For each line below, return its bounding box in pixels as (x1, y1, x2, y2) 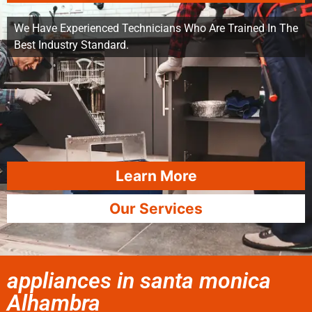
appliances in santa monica (7, 267, 271, 294)
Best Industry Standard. (14, 38, 129, 52)
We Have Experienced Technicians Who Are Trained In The (14, 22, 298, 35)
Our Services (109, 200, 203, 217)
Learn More (115, 167, 197, 185)
